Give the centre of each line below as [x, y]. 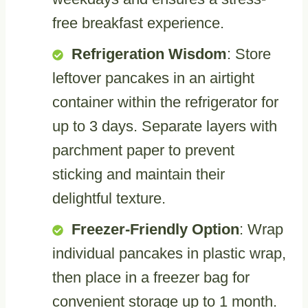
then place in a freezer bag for [151, 277]
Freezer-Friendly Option [155, 229]
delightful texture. [109, 198]
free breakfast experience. [138, 23]
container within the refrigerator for [165, 102]
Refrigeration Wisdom [149, 54]
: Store [249, 54]
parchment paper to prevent [143, 150]
